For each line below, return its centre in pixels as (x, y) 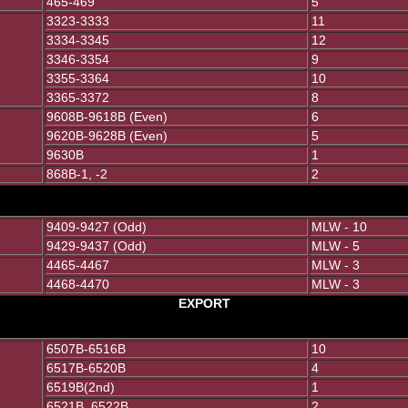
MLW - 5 (336, 246)
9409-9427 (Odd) (97, 227)
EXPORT (204, 304)
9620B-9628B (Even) (107, 136)
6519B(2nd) (81, 388)
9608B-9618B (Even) (107, 117)
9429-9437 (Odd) (97, 246)
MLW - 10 (339, 227)
